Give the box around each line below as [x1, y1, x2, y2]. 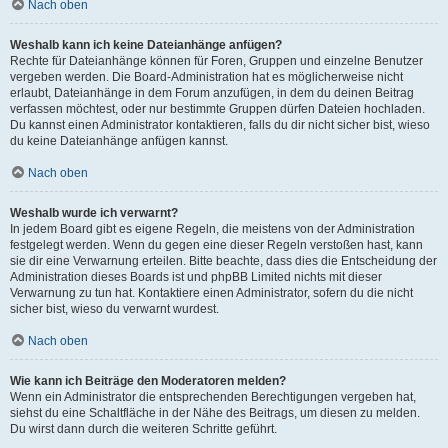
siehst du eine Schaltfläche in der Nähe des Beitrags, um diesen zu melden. [10, 406, 420, 420]
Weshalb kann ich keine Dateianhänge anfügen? [10, 38, 282, 52]
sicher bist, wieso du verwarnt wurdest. [10, 302, 219, 316]
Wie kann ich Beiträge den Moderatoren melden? [10, 374, 286, 388]
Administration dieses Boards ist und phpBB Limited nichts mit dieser [10, 270, 382, 284]
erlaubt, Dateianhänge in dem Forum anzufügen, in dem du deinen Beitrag [10, 86, 414, 100]
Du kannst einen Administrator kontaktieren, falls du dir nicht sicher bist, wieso [10, 118, 430, 132]
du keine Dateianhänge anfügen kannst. [10, 134, 228, 148]
